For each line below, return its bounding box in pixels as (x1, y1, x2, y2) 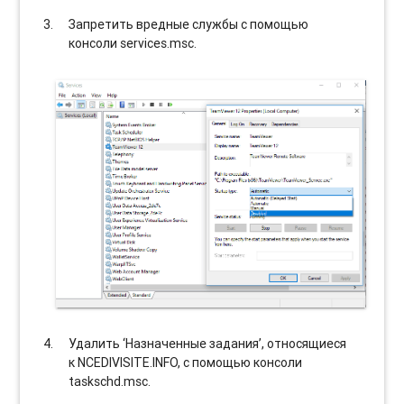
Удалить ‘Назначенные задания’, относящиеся (69, 335, 347, 352)
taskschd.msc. (69, 372, 151, 390)
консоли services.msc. (69, 34, 197, 51)
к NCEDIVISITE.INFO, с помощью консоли (69, 353, 303, 371)
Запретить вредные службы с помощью (69, 15, 309, 32)
